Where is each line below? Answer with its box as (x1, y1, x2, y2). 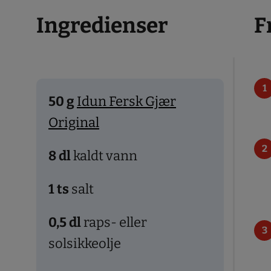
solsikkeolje (48, 235, 121, 252)
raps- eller (83, 214, 147, 230)
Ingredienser (36, 12, 168, 38)
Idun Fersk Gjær (77, 93, 176, 109)
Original (48, 114, 99, 131)
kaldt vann (73, 147, 137, 164)
